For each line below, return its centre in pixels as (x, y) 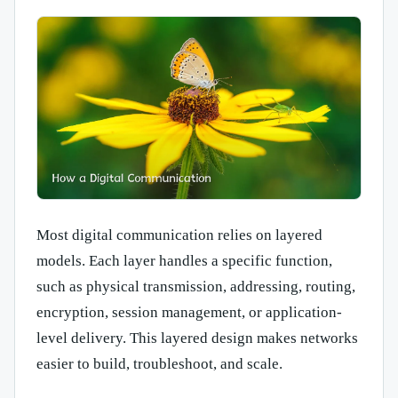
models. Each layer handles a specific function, (184, 261)
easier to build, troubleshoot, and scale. (159, 364)
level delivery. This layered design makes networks (197, 338)
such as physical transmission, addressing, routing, (196, 287)
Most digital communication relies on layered (179, 235)
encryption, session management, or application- (189, 313)
